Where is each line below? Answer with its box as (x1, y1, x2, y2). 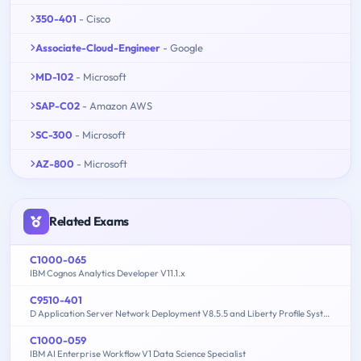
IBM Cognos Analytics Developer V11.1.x (30, 268, 185, 280)
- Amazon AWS (82, 99, 152, 113)
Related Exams (49, 214, 130, 230)
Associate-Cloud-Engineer (35, 41, 160, 55)
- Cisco (79, 12, 110, 26)
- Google (163, 41, 203, 55)
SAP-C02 (35, 99, 80, 113)
